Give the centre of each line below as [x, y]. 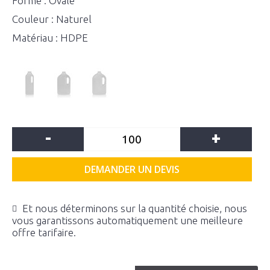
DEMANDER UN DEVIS [132, 169]
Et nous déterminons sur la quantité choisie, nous [135, 208]
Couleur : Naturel [52, 19]
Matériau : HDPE [50, 38]
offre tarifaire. [44, 232]
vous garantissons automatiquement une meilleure [127, 220]
